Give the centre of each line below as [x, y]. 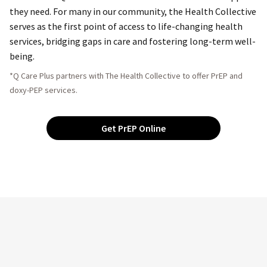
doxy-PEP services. [44, 90]
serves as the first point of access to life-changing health [126, 27]
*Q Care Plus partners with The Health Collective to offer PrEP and [126, 76]
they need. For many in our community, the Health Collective [133, 12]
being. [22, 56]
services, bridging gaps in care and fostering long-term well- [133, 41]
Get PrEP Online [133, 128]
